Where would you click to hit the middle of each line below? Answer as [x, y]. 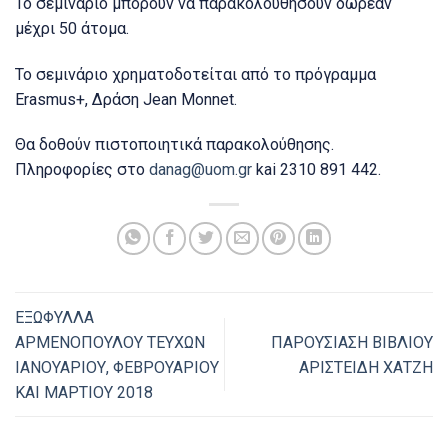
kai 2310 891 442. [316, 170]
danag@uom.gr [200, 170]
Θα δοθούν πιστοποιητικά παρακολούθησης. [174, 145]
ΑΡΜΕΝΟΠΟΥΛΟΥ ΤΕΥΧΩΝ [110, 342]
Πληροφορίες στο [82, 170]
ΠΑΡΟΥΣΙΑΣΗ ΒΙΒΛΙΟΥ [352, 342]
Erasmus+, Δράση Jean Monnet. [126, 99]
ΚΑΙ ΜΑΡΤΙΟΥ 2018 [84, 392]
